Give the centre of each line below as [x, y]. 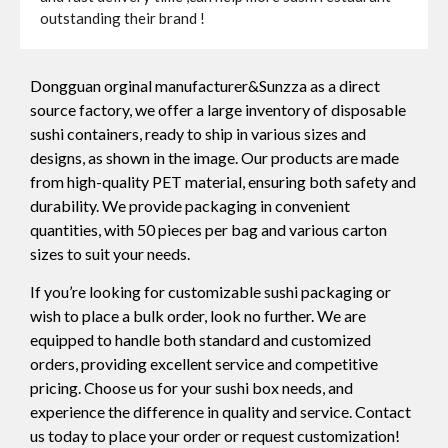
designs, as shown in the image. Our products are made [214, 157]
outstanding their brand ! [122, 17]
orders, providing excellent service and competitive [204, 363]
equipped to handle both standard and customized [200, 339]
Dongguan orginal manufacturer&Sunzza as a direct [205, 85]
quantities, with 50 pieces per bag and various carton [208, 229]
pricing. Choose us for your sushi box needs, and [191, 387]
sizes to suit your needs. [110, 253]
